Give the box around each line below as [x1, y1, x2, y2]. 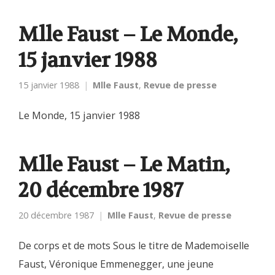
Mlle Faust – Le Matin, [18, 152, 230, 177]
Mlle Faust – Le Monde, [18, 22, 238, 47]
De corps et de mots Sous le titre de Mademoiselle [18, 239, 249, 252]
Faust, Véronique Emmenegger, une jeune [18, 257, 214, 271]
